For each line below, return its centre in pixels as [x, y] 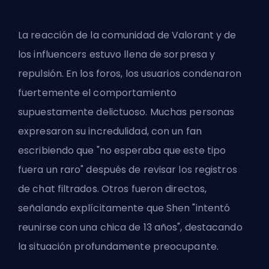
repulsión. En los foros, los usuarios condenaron [130, 73]
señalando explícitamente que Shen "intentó [124, 208]
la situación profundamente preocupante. [120, 246]
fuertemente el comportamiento [97, 92]
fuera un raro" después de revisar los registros [128, 169]
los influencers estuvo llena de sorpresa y [117, 54]
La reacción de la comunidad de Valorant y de [127, 35]
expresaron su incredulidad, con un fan [110, 131]
